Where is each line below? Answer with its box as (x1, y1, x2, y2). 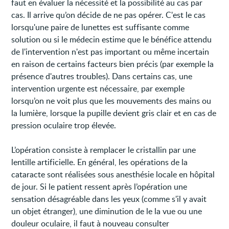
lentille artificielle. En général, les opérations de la (11, 156, 188, 168)
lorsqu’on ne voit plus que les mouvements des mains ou (11, 95, 212, 106)
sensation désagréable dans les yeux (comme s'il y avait (11, 193, 207, 204)
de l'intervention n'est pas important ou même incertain (11, 45, 210, 57)
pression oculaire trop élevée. (11, 119, 117, 131)
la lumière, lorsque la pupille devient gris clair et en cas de (11, 107, 217, 119)
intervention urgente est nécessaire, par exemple (11, 82, 185, 94)
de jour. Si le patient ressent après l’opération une (11, 180, 188, 192)
